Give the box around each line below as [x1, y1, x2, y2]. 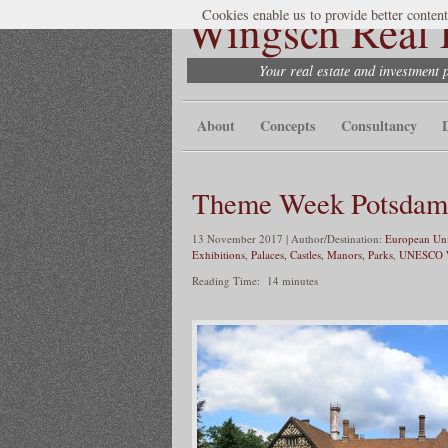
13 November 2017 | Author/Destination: [192, 230, 385, 246]
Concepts [260, 115, 316, 136]
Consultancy [341, 115, 417, 136]
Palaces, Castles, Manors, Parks [251, 246, 393, 262]
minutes [282, 272, 318, 288]
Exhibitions [192, 246, 245, 262]
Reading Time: [192, 272, 264, 288]
